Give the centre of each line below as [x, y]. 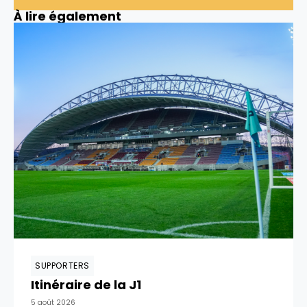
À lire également [67, 16]
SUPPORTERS [62, 265]
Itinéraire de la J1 [86, 284]
